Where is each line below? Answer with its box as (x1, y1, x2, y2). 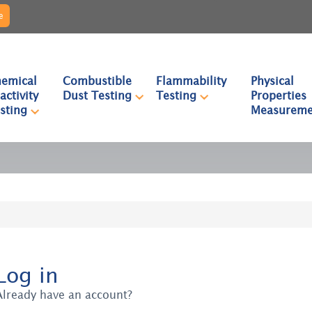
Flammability (156, 75, 227, 87)
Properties (251, 89, 307, 102)
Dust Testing (63, 89, 132, 102)
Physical (251, 75, 295, 87)
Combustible (63, 75, 132, 87)
